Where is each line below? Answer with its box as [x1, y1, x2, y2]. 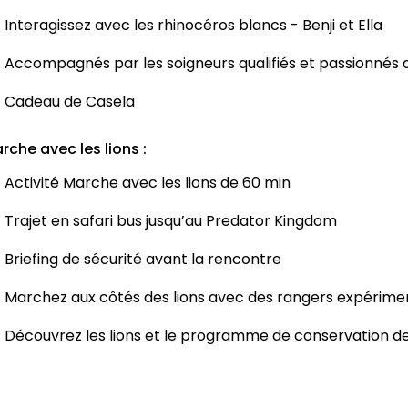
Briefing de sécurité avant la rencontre [5, 249, 281, 270]
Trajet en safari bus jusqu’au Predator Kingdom [5, 210, 337, 232]
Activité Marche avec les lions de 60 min [5, 172, 291, 194]
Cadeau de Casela [5, 91, 135, 113]
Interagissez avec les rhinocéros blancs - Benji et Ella [5, 15, 382, 36]
